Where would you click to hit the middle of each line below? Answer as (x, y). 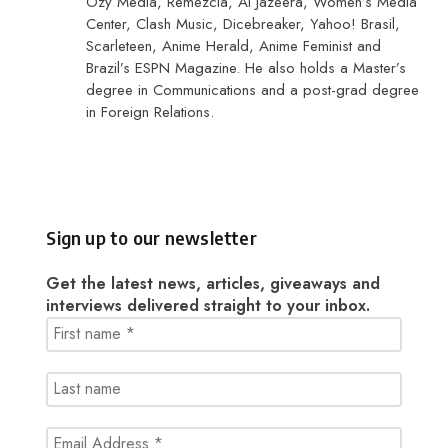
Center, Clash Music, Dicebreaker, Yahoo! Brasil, (243, 23)
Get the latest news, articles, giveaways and (213, 283)
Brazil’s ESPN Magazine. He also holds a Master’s (246, 67)
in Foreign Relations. (150, 111)
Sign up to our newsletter (151, 238)
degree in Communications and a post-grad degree (253, 89)
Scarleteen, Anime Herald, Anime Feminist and (234, 45)
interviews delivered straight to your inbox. (208, 305)
